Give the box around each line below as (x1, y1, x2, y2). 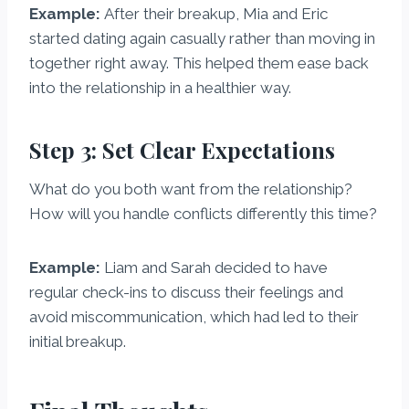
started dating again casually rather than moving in (29, 29, 375, 48)
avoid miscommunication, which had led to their (29, 308, 359, 327)
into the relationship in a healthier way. (29, 79, 291, 98)
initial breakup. (29, 332, 126, 351)
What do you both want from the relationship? (29, 180, 352, 199)
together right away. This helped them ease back (29, 54, 369, 73)
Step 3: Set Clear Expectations (29, 135, 335, 165)
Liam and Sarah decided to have (100, 258, 328, 278)
